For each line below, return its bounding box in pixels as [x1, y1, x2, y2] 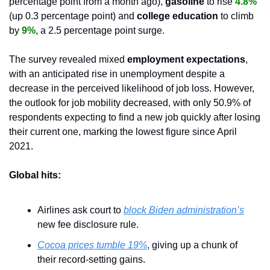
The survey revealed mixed [9, 54, 127, 64]
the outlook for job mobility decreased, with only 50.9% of [9, 97, 251, 108]
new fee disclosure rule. [37, 219, 139, 230]
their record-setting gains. [37, 254, 145, 265]
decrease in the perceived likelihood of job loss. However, [9, 83, 254, 93]
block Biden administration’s [124, 204, 244, 215]
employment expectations [127, 54, 245, 64]
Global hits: [9, 169, 61, 180]
